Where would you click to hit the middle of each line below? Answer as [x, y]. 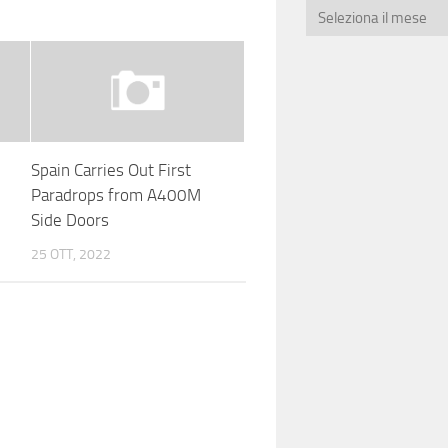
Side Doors [69, 219]
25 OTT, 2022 [70, 254]
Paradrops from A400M [115, 194]
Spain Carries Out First [110, 169]
